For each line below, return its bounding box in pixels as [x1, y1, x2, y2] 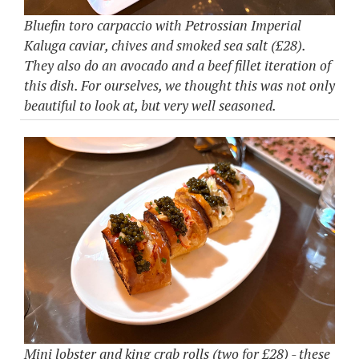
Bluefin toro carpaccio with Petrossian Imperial [24, 15, 301, 34]
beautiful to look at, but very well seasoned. [24, 95, 276, 115]
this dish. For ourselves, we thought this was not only [24, 75, 335, 95]
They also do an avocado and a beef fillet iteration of [24, 55, 331, 75]
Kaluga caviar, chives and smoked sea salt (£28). [24, 35, 305, 54]
